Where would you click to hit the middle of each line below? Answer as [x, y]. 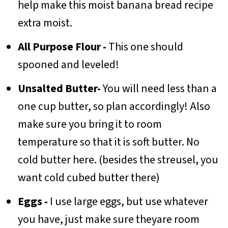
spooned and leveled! [68, 64]
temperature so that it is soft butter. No [108, 142]
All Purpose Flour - [62, 47]
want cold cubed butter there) [89, 177]
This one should [145, 47]
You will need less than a [159, 88]
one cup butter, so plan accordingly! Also [114, 106]
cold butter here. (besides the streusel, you [118, 160]
